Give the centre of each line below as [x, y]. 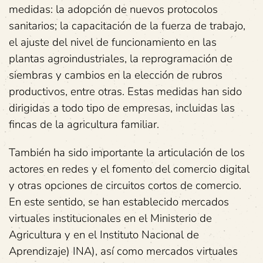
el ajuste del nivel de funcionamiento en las [113, 42]
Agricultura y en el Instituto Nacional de [104, 235]
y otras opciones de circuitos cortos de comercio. [125, 186]
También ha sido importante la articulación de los [127, 153]
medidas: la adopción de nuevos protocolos [113, 9]
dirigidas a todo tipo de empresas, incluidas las [122, 108]
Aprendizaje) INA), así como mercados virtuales [123, 251]
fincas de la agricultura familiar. [84, 124]
